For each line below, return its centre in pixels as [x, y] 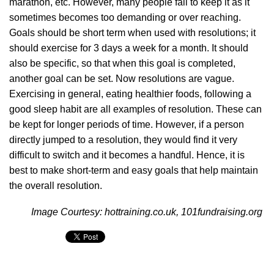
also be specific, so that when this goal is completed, [122, 63]
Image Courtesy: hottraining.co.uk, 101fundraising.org [146, 212]
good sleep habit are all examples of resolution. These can [135, 109]
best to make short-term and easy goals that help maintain [134, 170]
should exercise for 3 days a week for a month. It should [129, 48]
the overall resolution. [56, 186]
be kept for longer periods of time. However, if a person [127, 124]
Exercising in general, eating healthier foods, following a [130, 94]
